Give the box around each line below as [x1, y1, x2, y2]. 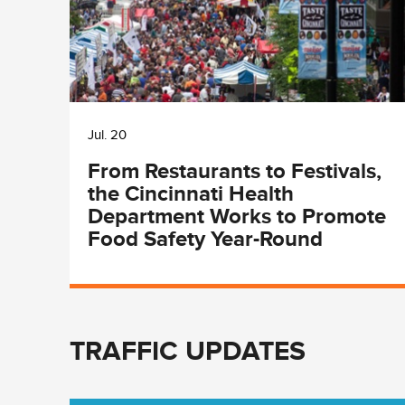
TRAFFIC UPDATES [70, 334, 306, 366]
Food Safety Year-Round [88, 225, 323, 250]
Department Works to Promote [88, 202, 386, 228]
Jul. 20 [88, 127, 127, 142]
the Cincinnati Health [88, 180, 294, 205]
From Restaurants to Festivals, [88, 157, 381, 183]
